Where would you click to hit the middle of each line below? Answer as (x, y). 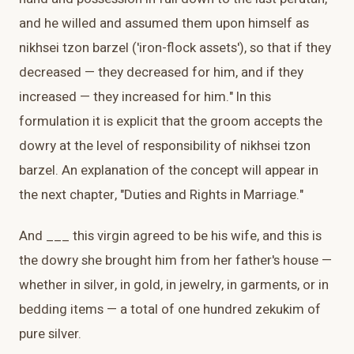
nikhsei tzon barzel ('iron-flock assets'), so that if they (175, 48)
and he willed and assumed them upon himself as (164, 24)
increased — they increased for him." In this (145, 97)
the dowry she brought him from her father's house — (175, 261)
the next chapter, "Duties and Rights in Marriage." (161, 195)
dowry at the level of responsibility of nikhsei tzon (165, 146)
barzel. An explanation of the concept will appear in (169, 171)
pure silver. (50, 334)
